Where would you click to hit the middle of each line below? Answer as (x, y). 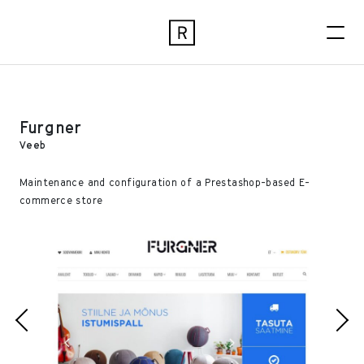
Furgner (51, 127)
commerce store (61, 200)
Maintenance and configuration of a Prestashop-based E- (165, 182)
